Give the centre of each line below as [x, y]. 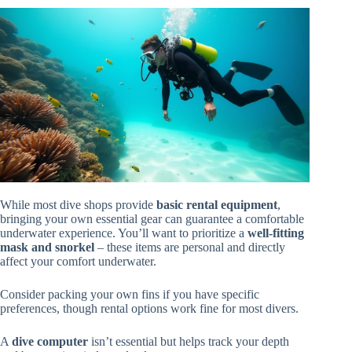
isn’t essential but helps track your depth [189, 342]
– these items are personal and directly [190, 247]
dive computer [50, 342]
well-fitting [276, 233]
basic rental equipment [217, 205]
